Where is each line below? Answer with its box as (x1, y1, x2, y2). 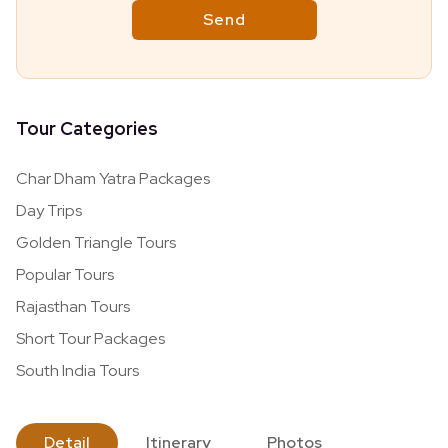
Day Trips (16, 200, 82, 222)
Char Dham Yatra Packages (16, 168, 210, 190)
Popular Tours (16, 264, 114, 286)
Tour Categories (16, 117, 158, 141)
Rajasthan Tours (16, 296, 130, 318)
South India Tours (16, 360, 139, 382)
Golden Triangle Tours (16, 232, 176, 254)
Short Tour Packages (16, 328, 165, 350)
